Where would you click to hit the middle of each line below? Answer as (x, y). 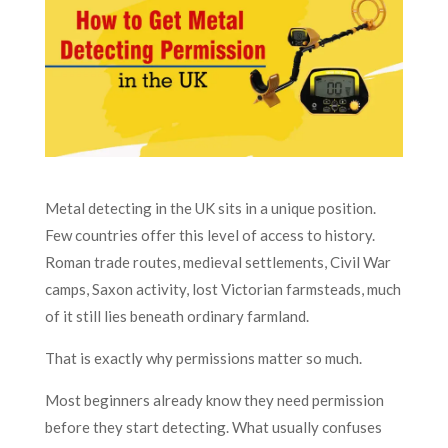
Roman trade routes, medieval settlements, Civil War (217, 261)
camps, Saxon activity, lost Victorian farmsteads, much (222, 288)
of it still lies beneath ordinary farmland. (176, 315)
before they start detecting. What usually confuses (213, 426)
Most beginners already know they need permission (214, 399)
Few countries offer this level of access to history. (209, 234)
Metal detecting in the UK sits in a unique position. (210, 207)
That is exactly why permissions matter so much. (203, 357)
